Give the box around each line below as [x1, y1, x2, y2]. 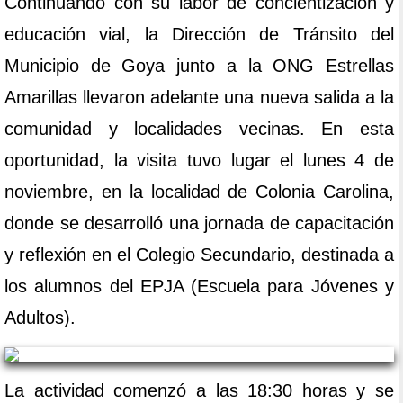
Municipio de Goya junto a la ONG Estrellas [4, 56, 394, 76]
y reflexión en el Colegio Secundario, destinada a [4, 245, 394, 265]
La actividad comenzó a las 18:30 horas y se [4, 381, 394, 401]
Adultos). [4, 308, 76, 328]
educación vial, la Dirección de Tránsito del [4, 24, 394, 45]
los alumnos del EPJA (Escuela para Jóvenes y [4, 276, 394, 297]
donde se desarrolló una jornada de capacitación [4, 213, 394, 234]
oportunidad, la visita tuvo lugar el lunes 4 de [4, 150, 394, 171]
